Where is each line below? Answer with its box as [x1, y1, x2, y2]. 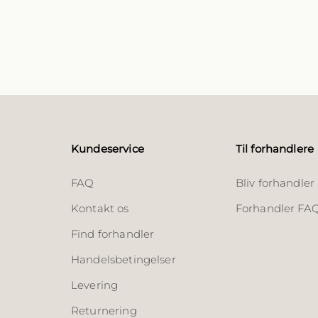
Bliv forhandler [235, 175, 315, 190]
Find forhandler [71, 226, 155, 241]
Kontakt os [71, 201, 129, 215]
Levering [71, 278, 119, 292]
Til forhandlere [235, 141, 314, 155]
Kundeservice [71, 141, 144, 155]
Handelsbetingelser [71, 252, 176, 266]
